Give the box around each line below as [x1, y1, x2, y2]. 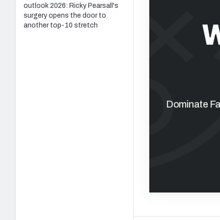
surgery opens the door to [24, 11, 106, 19]
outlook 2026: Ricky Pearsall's [24, 1, 118, 9]
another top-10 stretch [24, 21, 98, 29]
